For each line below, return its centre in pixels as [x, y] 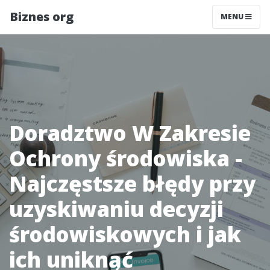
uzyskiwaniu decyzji [116, 209]
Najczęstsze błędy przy [132, 184]
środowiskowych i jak [125, 234]
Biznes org [42, 17]
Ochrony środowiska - [126, 158]
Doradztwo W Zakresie [130, 133]
